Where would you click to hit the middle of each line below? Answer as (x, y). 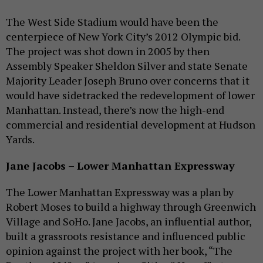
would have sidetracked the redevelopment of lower (130, 95)
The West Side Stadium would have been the (112, 21)
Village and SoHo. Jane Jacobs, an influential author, (129, 221)
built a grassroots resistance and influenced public (126, 236)
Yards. (20, 139)
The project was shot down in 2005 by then (108, 51)
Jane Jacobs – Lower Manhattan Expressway (120, 165)
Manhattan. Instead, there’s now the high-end (115, 109)
